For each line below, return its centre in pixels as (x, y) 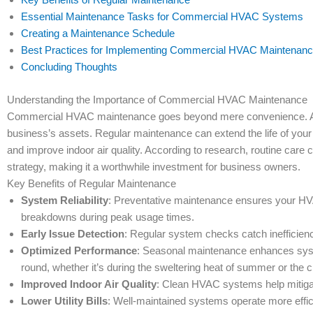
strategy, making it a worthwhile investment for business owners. (154, 166)
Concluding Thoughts (69, 67)
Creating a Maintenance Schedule (98, 34)
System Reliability (65, 200)
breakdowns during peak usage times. (108, 217)
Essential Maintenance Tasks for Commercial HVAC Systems (162, 17)
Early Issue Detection (73, 233)
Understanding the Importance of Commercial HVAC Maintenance (157, 99)
